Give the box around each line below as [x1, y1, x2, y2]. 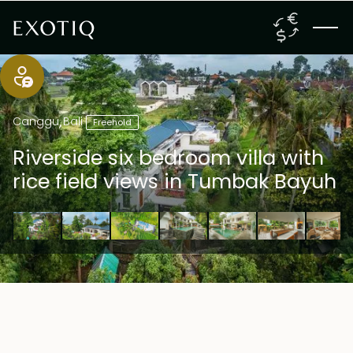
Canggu [13, 113, 59, 130]
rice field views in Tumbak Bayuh [13, 167, 336, 196]
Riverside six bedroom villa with [13, 143, 324, 173]
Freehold [93, 116, 132, 129]
